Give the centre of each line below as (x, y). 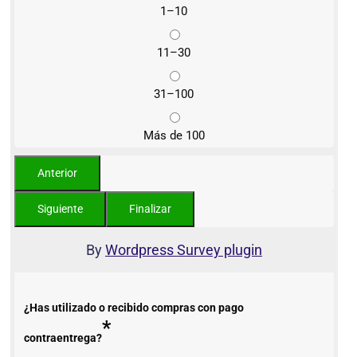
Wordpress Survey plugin (183, 250)
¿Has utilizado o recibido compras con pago (134, 308)
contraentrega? (63, 338)
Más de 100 (174, 136)
